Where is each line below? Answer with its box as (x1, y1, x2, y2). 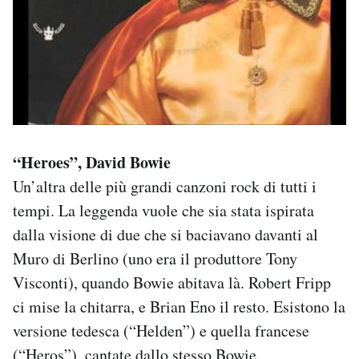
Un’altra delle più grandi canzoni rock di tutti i (13, 175, 317, 197)
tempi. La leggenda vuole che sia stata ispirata (13, 199, 314, 221)
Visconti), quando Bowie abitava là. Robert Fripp (13, 271, 331, 293)
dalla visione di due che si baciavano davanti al (13, 223, 318, 245)
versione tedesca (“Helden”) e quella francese (13, 319, 309, 341)
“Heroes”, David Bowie (13, 150, 171, 174)
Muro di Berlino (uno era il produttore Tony (13, 247, 297, 269)
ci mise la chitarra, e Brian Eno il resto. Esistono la (13, 295, 345, 317)
